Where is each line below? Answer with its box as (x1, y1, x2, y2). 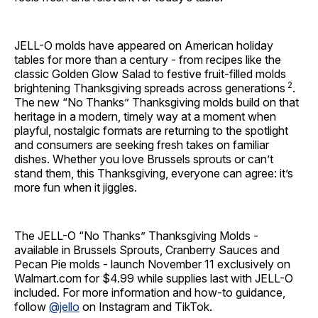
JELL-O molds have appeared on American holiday (14, 38, 273, 53)
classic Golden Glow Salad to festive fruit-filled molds (14, 67, 286, 82)
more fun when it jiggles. (14, 180, 137, 195)
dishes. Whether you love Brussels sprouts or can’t (14, 152, 273, 167)
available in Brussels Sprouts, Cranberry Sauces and (14, 243, 280, 258)
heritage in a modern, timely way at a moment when (14, 109, 276, 124)
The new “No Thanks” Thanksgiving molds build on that (14, 95, 299, 110)
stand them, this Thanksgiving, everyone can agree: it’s (14, 166, 293, 181)
